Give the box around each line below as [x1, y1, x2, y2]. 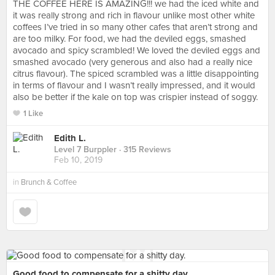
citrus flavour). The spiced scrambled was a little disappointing [13, 68, 259, 79]
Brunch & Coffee [21, 177, 77, 187]
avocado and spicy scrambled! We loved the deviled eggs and [13, 45, 260, 56]
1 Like [23, 109, 43, 118]
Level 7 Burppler [54, 144, 117, 155]
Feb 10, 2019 [54, 155, 103, 166]
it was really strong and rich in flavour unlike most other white [13, 10, 255, 21]
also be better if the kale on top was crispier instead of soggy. [13, 91, 258, 103]
